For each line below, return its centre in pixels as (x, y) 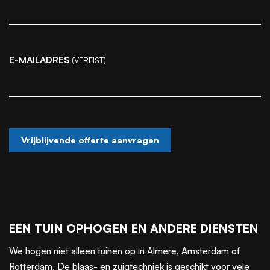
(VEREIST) (89, 61)
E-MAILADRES (39, 60)
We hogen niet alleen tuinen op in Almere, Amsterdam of (124, 251)
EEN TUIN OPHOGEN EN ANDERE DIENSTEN (134, 228)
